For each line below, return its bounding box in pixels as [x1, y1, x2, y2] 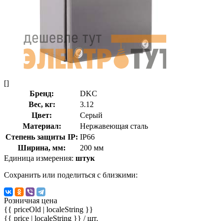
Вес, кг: [28, 100, 55, 109]
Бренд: [30, 89, 54, 98]
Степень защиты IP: [5, 132, 78, 141]
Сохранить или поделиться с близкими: [4, 170, 138, 179]
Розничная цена [4, 196, 57, 205]
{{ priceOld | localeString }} [4, 205, 93, 214]
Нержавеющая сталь [80, 121, 148, 130]
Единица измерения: [4, 153, 75, 162]
